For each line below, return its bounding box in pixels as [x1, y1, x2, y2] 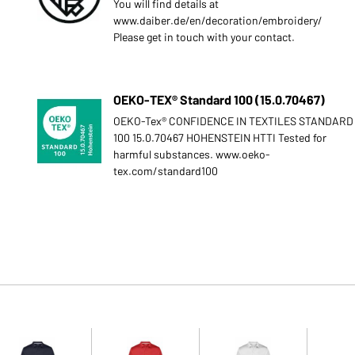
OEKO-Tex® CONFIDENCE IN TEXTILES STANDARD [113, 114, 353, 128]
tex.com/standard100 [113, 164, 218, 177]
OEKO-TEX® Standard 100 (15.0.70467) [113, 92, 325, 107]
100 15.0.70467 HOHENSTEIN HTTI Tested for [113, 131, 326, 144]
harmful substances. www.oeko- [113, 147, 270, 161]
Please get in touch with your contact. [113, 30, 295, 44]
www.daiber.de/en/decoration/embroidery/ [113, 13, 323, 27]
